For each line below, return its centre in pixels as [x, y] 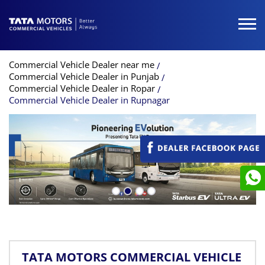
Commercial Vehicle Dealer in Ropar [82, 88]
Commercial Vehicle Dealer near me [82, 64]
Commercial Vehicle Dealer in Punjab [84, 76]
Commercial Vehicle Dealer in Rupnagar [89, 100]
